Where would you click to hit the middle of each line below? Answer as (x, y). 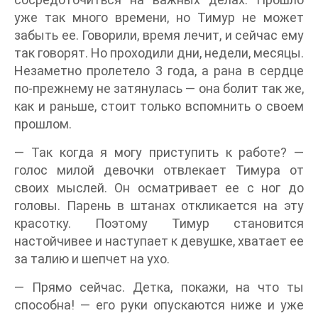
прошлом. (43, 124)
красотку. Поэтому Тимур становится (159, 224)
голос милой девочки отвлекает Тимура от (159, 170)
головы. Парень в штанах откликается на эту (159, 206)
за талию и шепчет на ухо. (92, 259)
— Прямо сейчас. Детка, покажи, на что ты (159, 287)
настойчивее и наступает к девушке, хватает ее (159, 241)
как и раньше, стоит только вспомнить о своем (159, 106)
